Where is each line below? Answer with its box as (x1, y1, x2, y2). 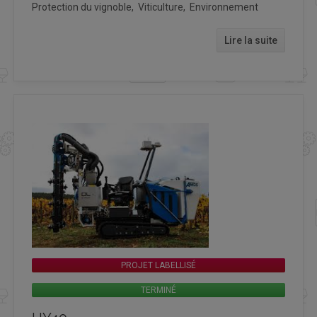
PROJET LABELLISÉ (121, 260, 196, 270)
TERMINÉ (141, 284, 176, 295)
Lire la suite (224, 34, 277, 46)
